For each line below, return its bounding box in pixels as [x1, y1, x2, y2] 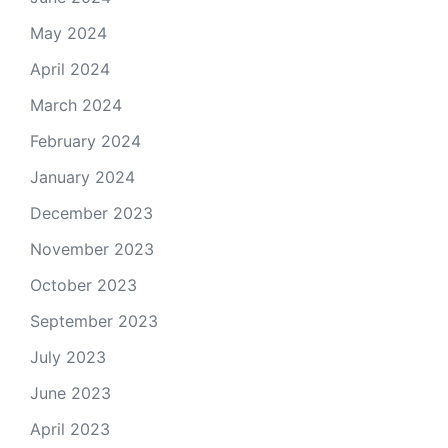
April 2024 [30, 59, 110, 79]
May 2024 [30, 23, 107, 43]
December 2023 [30, 203, 153, 223]
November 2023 [30, 239, 154, 259]
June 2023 [30, 383, 111, 403]
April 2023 [30, 419, 110, 439]
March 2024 [30, 95, 122, 115]
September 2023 [30, 311, 158, 331]
